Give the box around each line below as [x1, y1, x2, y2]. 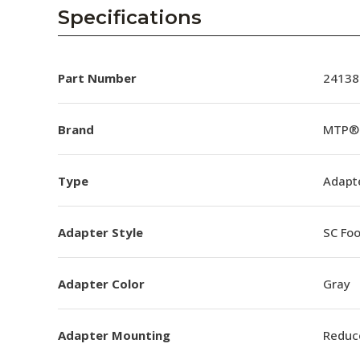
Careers [20, 67, 65, 84]
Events [20, 138, 59, 154]
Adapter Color [58, 275, 145, 292]
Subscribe [20, 174, 77, 190]
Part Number [58, 69, 137, 86]
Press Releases [20, 103, 108, 119]
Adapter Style [58, 223, 143, 240]
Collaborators [20, 32, 98, 48]
